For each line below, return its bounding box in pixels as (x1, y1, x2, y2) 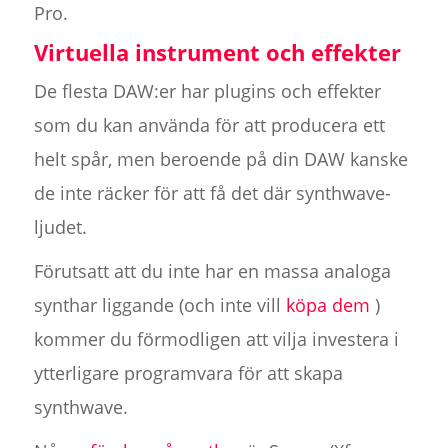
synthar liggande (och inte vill (33, 293, 286, 318)
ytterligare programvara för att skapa (33, 361, 343, 386)
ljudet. (33, 215, 87, 240)
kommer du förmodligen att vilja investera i (33, 327, 399, 352)
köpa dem (285, 293, 370, 318)
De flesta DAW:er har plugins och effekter (33, 79, 381, 104)
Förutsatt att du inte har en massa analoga (33, 259, 391, 284)
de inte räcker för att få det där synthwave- (33, 181, 391, 206)
